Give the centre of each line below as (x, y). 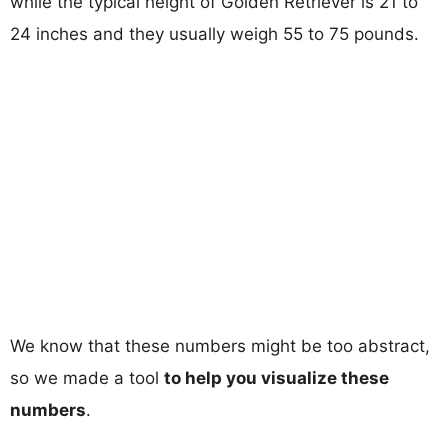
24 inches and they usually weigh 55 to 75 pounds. (214, 33)
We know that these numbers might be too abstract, (220, 345)
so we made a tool (87, 377)
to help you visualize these (276, 377)
